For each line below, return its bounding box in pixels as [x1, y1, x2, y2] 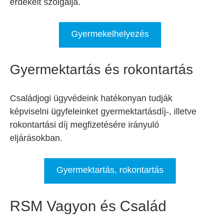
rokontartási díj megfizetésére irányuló [10, 120, 159, 130]
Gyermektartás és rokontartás [10, 62, 193, 77]
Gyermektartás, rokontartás [56, 165, 164, 175]
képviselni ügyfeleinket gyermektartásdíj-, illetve [10, 107, 196, 116]
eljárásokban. [10, 133, 62, 143]
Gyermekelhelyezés [71, 29, 149, 39]
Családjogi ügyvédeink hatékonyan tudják [10, 93, 172, 103]
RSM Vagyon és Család [10, 198, 166, 214]
